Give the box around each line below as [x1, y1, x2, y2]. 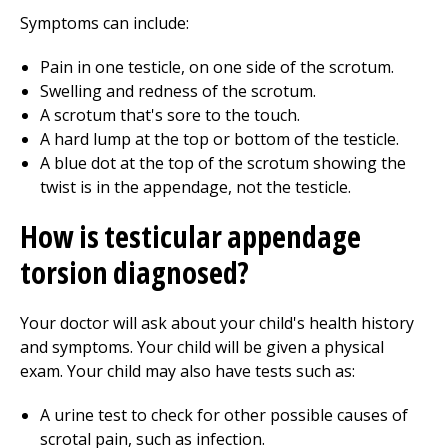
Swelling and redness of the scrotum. [40, 80, 316, 102]
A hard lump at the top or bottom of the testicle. [40, 128, 399, 150]
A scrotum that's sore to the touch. [40, 104, 300, 126]
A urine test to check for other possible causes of [40, 404, 408, 426]
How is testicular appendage [20, 216, 361, 257]
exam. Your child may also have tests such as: [20, 360, 355, 382]
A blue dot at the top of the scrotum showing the [40, 152, 406, 174]
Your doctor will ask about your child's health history [20, 312, 414, 334]
